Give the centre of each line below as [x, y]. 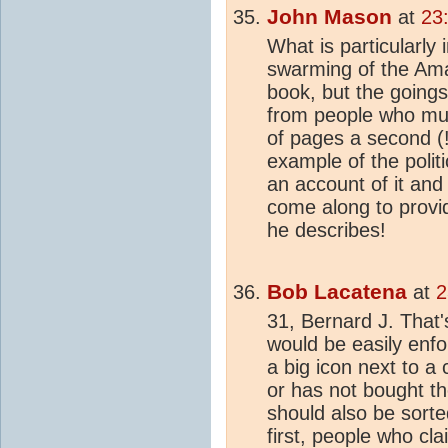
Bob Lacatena [337, 291]
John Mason [329, 16]
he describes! [326, 229]
